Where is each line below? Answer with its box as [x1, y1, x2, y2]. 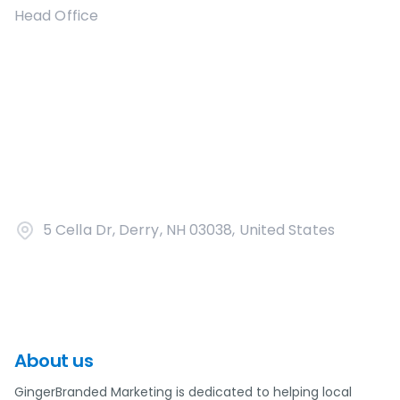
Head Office [14, 5, 98, 26]
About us [14, 348, 93, 373]
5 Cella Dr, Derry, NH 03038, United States [43, 220, 335, 240]
